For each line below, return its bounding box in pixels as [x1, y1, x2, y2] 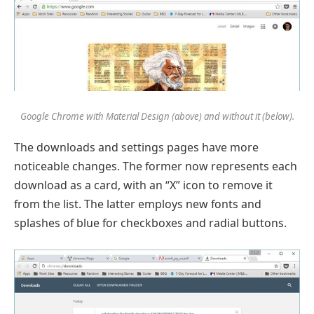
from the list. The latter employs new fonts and [14, 196, 261, 212]
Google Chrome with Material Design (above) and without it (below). [20, 109, 294, 123]
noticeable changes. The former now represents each [14, 158, 297, 174]
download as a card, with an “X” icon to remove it [14, 177, 273, 193]
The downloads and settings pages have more [14, 139, 259, 155]
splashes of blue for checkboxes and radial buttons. [14, 214, 287, 231]
